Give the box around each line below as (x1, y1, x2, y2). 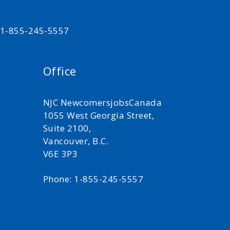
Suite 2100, (43, 122, 91, 134)
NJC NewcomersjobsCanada (43, 97, 162, 108)
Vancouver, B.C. (43, 135, 108, 147)
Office (43, 63, 76, 79)
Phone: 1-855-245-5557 (43, 173, 143, 185)
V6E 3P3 (43, 148, 78, 160)
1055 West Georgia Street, (43, 109, 154, 121)
